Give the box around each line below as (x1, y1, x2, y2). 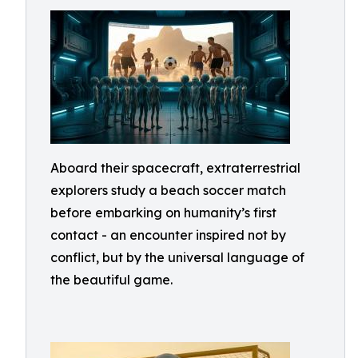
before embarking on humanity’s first (50, 205, 276, 221)
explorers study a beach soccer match (50, 182, 286, 198)
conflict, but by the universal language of (50, 249, 304, 265)
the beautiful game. (50, 272, 173, 288)
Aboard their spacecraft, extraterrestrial (50, 160, 300, 176)
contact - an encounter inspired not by (50, 227, 286, 243)
